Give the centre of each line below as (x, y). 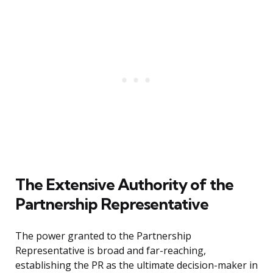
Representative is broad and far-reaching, (111, 251)
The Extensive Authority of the (124, 185)
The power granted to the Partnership (103, 236)
